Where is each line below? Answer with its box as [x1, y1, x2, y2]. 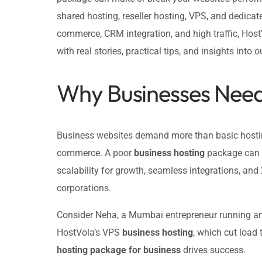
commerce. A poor [57, 147, 134, 158]
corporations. [57, 182, 111, 194]
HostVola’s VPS [57, 226, 122, 238]
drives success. [181, 244, 246, 256]
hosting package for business [57, 244, 181, 256]
